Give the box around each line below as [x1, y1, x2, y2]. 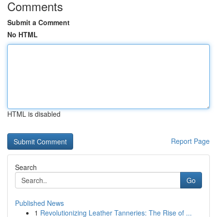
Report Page [171, 136, 210, 146]
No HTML [7, 30, 38, 39]
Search [15, 162, 37, 172]
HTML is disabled [7, 109, 61, 119]
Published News [15, 198, 64, 208]
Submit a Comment [7, 17, 70, 27]
